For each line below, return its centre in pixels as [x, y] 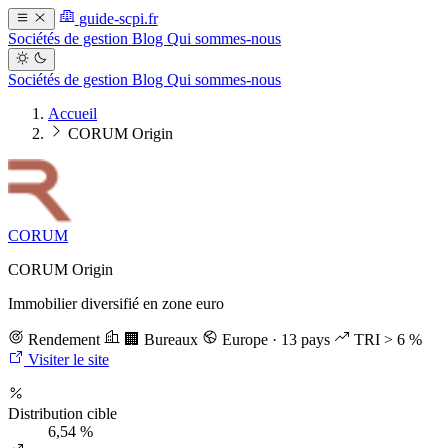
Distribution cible [62, 413]
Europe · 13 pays [276, 339]
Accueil [72, 113]
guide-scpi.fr [118, 19]
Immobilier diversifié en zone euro [116, 303]
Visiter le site [66, 359]
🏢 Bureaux [161, 339]
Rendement [64, 339]
